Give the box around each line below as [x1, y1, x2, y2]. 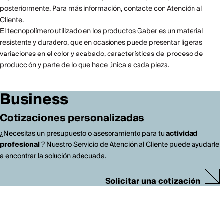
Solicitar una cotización [105, 174, 200, 188]
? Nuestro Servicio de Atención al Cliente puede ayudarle [40, 138, 219, 151]
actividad [166, 127, 197, 139]
